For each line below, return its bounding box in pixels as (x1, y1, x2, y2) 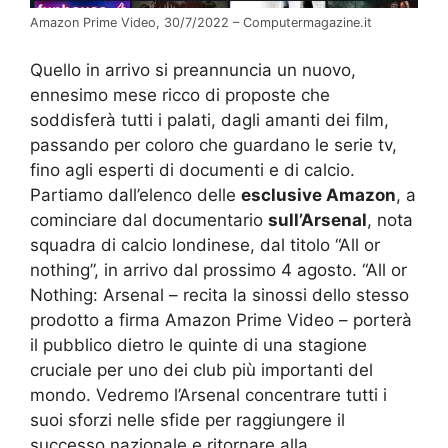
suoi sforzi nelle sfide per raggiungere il (30, 409, 345, 430)
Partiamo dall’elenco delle (30, 184, 241, 205)
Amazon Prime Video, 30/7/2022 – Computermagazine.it (30, 15, 372, 31)
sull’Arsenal (268, 209, 367, 230)
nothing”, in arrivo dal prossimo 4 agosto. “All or (30, 259, 407, 280)
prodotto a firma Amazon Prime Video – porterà (30, 309, 412, 330)
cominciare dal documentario (30, 209, 268, 230)
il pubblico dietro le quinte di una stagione (30, 334, 367, 355)
